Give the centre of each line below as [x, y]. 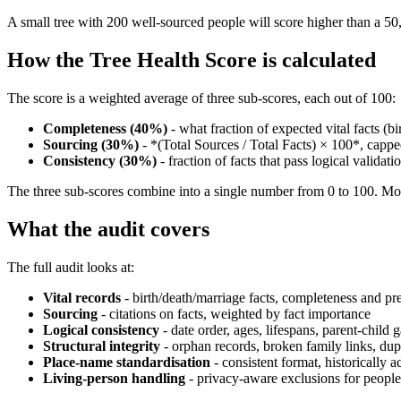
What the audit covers [108, 230]
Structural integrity [102, 346]
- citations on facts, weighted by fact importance [234, 314]
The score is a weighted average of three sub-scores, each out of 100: [201, 98]
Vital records [82, 298]
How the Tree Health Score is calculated [192, 60]
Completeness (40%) [105, 129]
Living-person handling [114, 379]
